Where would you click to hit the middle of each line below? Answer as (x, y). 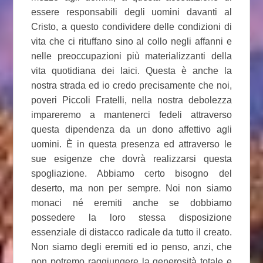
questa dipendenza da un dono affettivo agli (131, 129)
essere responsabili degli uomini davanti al (131, 12)
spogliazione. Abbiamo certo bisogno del (131, 173)
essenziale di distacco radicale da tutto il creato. (131, 232)
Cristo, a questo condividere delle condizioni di (131, 26)
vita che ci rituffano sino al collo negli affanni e (131, 41)
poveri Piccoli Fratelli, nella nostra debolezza (131, 100)
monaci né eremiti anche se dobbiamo (131, 203)
